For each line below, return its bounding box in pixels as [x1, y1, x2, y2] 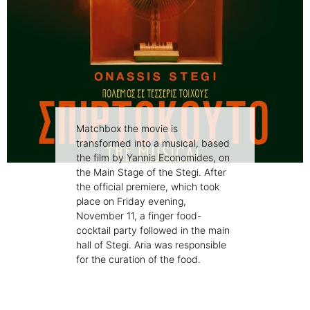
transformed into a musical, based [76, 137, 230, 149]
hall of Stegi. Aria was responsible [76, 239, 226, 251]
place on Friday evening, [76, 195, 186, 208]
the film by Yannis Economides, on [76, 152, 230, 164]
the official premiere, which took [76, 181, 219, 193]
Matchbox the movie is [76, 122, 178, 135]
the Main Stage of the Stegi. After [76, 166, 226, 179]
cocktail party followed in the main [76, 224, 230, 237]
